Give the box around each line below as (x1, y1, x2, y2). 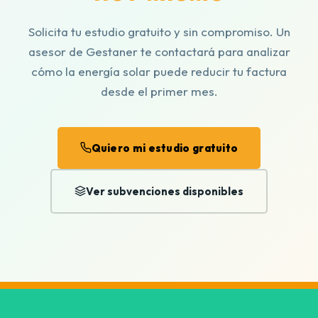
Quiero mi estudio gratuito (91, 141, 238, 155)
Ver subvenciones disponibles (86, 184, 243, 198)
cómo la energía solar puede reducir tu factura (31, 63, 287, 79)
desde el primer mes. (100, 83, 218, 99)
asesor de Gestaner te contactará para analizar (28, 43, 290, 59)
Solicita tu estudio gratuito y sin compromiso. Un (28, 23, 290, 39)
